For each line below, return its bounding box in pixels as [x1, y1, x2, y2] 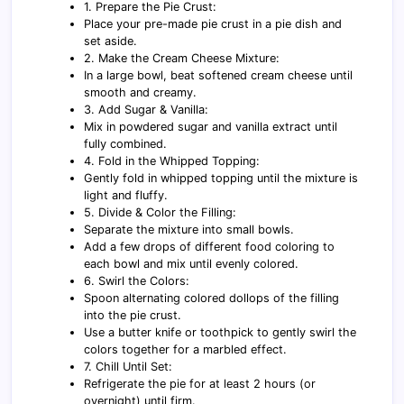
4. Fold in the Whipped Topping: [84, 153, 261, 168]
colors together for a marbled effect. [84, 342, 288, 356]
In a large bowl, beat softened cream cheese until [84, 68, 353, 82]
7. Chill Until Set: [84, 359, 173, 373]
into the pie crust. [84, 308, 182, 322]
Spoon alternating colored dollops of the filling [84, 290, 340, 305]
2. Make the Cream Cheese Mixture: [84, 50, 280, 65]
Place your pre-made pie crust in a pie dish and [84, 16, 343, 31]
